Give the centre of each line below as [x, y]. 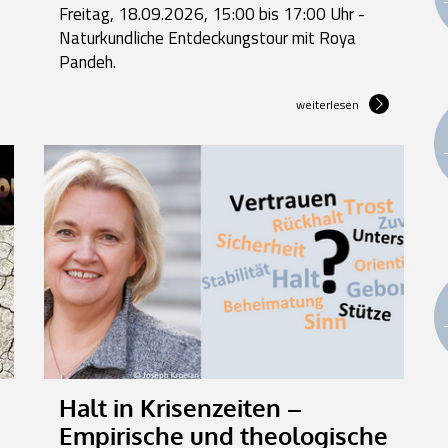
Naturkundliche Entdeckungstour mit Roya [207, 37]
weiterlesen [327, 104]
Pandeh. [87, 61]
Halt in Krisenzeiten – [180, 407]
